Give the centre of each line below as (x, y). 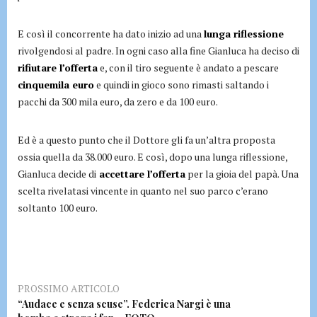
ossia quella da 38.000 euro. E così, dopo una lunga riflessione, (152, 156)
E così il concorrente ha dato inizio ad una (111, 33)
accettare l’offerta (141, 173)
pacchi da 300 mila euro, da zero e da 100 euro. (118, 101)
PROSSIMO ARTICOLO (69, 288)
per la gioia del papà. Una (242, 173)
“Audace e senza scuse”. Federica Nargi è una (124, 304)
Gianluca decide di (57, 173)
